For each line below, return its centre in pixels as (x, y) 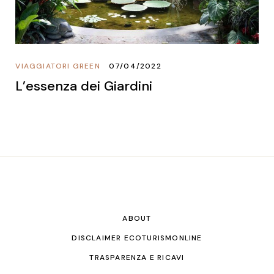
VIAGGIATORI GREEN (58, 66)
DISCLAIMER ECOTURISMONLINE (137, 238)
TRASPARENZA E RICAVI (137, 257)
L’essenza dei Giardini (84, 86)
